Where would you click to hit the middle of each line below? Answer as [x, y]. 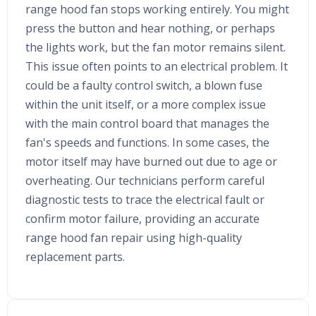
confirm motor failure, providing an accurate [142, 218]
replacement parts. [75, 256]
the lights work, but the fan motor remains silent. [156, 47]
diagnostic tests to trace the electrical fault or [145, 199]
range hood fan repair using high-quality [134, 237]
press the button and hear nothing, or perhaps [150, 28]
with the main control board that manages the [147, 123]
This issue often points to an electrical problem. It [157, 66]
